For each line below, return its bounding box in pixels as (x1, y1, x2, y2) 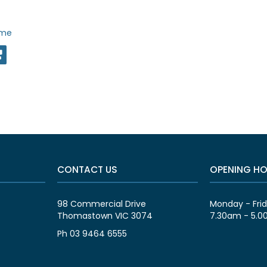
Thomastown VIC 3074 (57, 209, 153, 222)
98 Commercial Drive (57, 197, 147, 210)
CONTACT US (57, 163, 118, 176)
